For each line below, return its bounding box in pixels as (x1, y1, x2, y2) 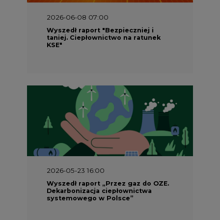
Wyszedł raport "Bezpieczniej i (47, 26, 154, 33)
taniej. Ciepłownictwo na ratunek (47, 33, 161, 41)
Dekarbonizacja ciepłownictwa (47, 187, 152, 194)
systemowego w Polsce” (47, 194, 134, 202)
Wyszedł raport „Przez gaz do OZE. (47, 179, 169, 187)
